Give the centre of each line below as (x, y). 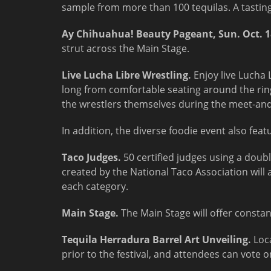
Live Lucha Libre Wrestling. (126, 75)
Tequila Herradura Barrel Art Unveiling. (158, 240)
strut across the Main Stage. (126, 48)
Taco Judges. (91, 157)
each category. (95, 186)
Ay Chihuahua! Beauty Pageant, (140, 34)
